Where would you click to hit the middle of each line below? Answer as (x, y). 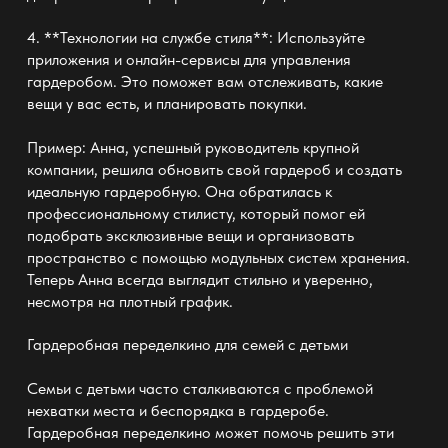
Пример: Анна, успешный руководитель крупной (192, 147)
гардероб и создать (332, 169)
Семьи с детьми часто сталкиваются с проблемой (199, 388)
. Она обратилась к (264, 191)
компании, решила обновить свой (145, 169)
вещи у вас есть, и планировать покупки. (166, 104)
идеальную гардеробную (111, 191)
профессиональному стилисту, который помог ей (195, 213)
